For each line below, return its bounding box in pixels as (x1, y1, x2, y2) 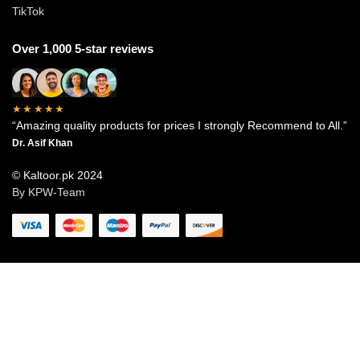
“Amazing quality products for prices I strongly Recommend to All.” (12, 119, 347, 133)
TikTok (12, 5, 44, 18)
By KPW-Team (12, 186, 85, 199)
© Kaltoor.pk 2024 (12, 169, 103, 182)
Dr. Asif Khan (12, 137, 72, 149)
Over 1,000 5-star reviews (12, 42, 153, 56)
